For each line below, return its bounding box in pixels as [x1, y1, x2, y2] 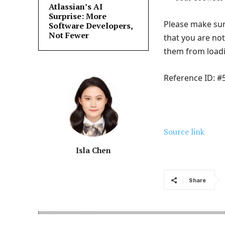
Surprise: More [49, 11, 106, 22]
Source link [164, 126, 204, 137]
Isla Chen [76, 145, 111, 155]
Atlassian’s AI [49, 1, 102, 12]
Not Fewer [49, 30, 89, 41]
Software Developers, [49, 20, 133, 31]
